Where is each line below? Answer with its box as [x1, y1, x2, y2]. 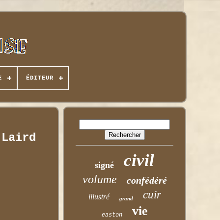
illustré [88, 192, 110, 201]
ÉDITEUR [26, 75, 54, 82]
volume [82, 173, 117, 186]
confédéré [126, 175, 167, 186]
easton [101, 212, 122, 219]
